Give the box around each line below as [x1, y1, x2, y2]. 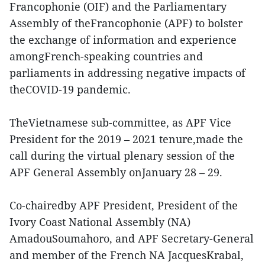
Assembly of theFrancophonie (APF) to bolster [9, 15, 243, 30]
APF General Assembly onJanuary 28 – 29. [9, 164, 222, 179]
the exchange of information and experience [9, 32, 237, 47]
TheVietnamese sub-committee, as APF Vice [9, 115, 231, 130]
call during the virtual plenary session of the [9, 148, 235, 163]
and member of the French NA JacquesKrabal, [9, 247, 244, 262]
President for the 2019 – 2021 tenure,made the [9, 131, 243, 146]
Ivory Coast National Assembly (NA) [9, 214, 190, 229]
